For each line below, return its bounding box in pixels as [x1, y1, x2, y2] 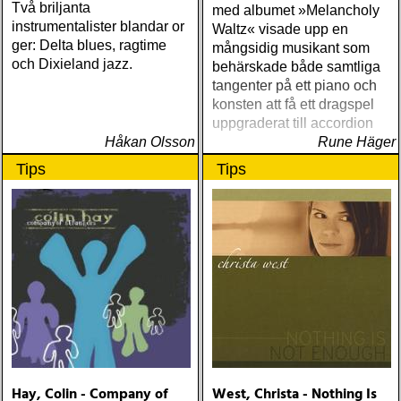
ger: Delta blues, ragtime [12, 38, 166, 53]
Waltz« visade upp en [212, 21, 348, 37]
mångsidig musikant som [212, 40, 370, 55]
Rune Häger [318, 134, 396, 149]
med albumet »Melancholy [212, 3, 380, 18]
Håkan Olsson [105, 134, 195, 149]
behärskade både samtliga [212, 59, 380, 74]
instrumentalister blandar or [12, 19, 184, 34]
